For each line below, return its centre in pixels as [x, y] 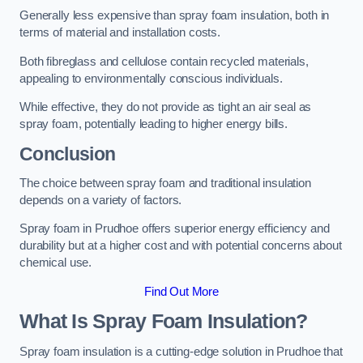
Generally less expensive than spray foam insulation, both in [175, 16]
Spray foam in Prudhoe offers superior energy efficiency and [175, 229]
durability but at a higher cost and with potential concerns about [181, 246]
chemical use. [56, 263]
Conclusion [68, 154]
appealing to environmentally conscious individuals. [151, 78]
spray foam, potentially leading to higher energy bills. [154, 124]
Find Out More [181, 291]
